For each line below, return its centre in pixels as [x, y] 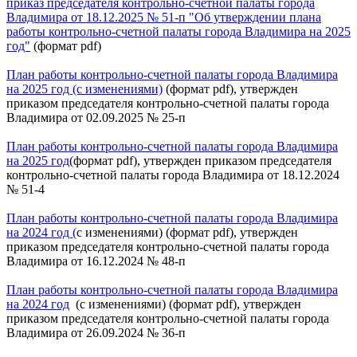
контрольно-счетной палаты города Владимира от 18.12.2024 [173, 175]
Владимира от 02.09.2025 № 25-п [99, 117]
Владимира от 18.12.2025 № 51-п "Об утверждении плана [164, 17]
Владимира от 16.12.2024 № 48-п [96, 261]
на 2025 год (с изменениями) [84, 88]
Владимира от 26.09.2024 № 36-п [96, 332]
